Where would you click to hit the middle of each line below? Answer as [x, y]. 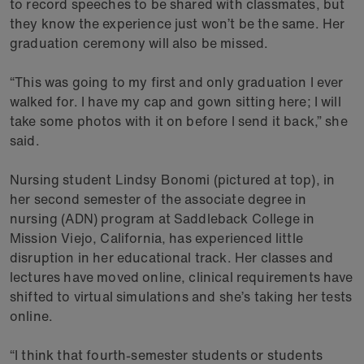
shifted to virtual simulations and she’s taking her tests [181, 297]
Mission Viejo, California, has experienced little [156, 238]
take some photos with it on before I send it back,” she [179, 121]
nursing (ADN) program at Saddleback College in [162, 219]
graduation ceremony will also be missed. [139, 43]
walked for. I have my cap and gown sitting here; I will [175, 102]
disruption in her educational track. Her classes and [172, 258]
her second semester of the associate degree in [158, 199]
